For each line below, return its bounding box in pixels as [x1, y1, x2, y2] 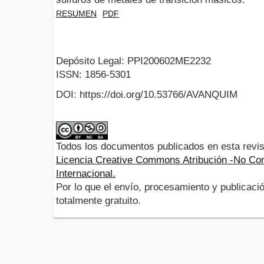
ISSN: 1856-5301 [56, 69, 131, 81]
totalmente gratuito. [56, 195, 141, 207]
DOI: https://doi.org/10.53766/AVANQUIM [56, 89, 237, 101]
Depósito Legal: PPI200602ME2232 [56, 55, 211, 67]
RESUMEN [56, 8, 97, 18]
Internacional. [56, 168, 115, 180]
